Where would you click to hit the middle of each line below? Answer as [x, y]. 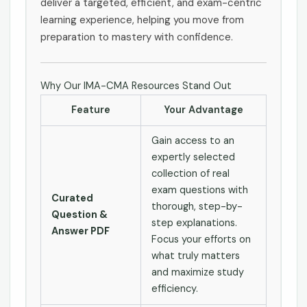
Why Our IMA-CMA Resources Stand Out [136, 86]
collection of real [190, 173]
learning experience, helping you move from [142, 20]
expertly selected [193, 157]
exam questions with [199, 190]
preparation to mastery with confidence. [137, 37]
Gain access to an [193, 140]
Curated [72, 198]
